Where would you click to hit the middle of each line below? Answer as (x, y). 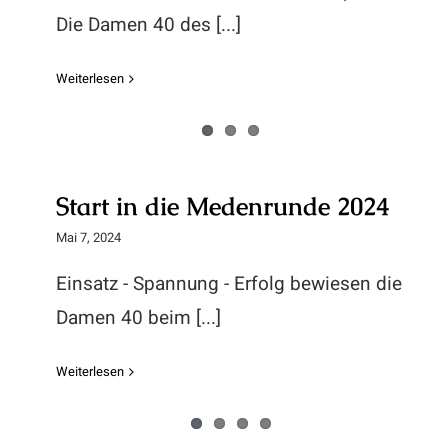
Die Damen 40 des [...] (148, 25)
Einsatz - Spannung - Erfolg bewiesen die (229, 284)
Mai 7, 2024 (88, 237)
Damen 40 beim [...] (138, 318)
